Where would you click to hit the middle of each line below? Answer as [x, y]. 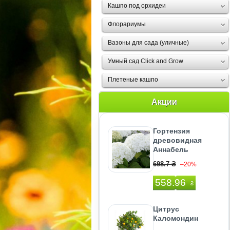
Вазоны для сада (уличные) [148, 43]
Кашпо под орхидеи [137, 6]
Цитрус [166, 209]
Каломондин [176, 218]
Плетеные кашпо [133, 80]
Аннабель [171, 149]
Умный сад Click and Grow [146, 61]
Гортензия [171, 131]
